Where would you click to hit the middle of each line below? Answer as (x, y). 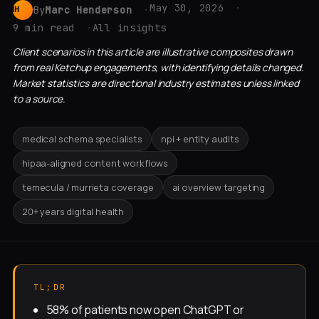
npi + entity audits (200, 139)
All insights (130, 27)
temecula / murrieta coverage (88, 188)
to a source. (39, 99)
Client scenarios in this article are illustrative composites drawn (153, 52)
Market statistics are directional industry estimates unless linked (156, 83)
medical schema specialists (82, 139)
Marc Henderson (89, 10)
